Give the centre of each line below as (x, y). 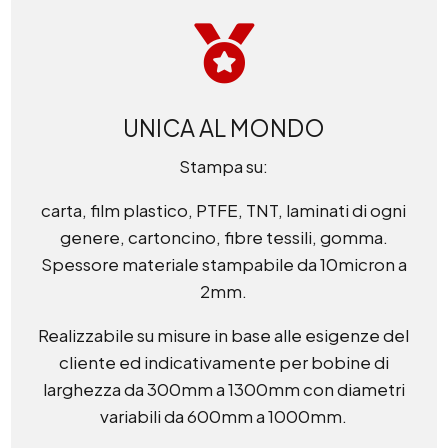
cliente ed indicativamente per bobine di (223, 362)
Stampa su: (224, 166)
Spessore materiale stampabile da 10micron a (223, 264)
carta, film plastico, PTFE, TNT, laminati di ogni (224, 210)
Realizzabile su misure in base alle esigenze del (224, 335)
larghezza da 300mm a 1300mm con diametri (223, 389)
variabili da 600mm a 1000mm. (224, 416)
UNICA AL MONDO (224, 128)
